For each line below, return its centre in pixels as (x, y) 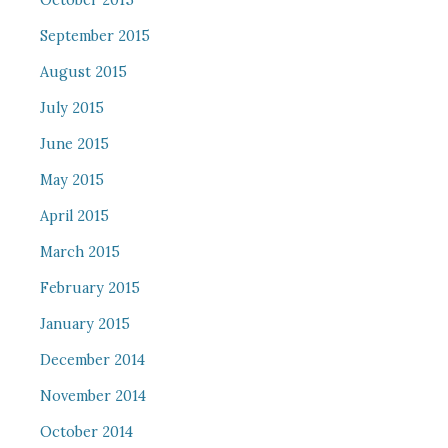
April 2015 (74, 216)
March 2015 (79, 252)
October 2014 (86, 432)
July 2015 (71, 108)
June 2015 (74, 144)
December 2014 (92, 360)
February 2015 (89, 288)
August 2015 (83, 72)
